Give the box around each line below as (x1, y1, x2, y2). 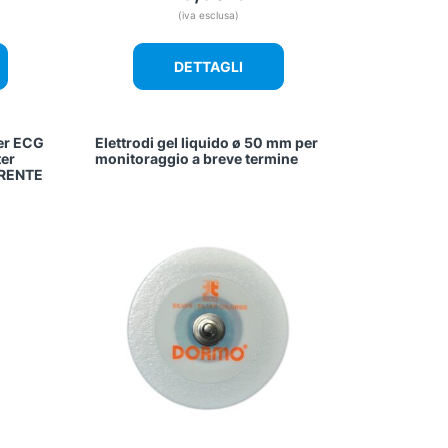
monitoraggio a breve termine (95, 150, 299, 168)
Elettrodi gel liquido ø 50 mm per (95, 134, 319, 152)
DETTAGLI (173, 58, 243, 76)
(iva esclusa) (177, 9, 239, 22)
